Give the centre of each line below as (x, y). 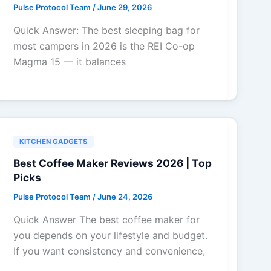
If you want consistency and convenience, (109, 251)
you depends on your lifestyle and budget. (111, 235)
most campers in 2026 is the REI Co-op (104, 46)
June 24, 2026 (125, 196)
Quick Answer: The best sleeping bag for (107, 30)
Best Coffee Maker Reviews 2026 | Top (113, 163)
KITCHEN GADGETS (54, 141)
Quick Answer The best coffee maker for (107, 219)
